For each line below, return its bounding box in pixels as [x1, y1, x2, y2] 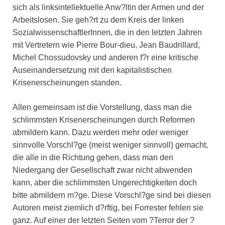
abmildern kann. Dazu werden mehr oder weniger [13, 128, 188, 137]
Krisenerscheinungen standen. [13, 78, 122, 87]
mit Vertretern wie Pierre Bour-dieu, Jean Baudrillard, [13, 41, 200, 50]
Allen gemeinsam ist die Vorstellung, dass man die [13, 103, 192, 112]
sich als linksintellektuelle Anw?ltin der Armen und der [13, 3, 204, 12]
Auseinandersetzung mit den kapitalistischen [13, 66, 172, 75]
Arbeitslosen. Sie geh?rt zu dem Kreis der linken [13, 16, 184, 25]
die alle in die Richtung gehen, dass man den [13, 153, 173, 162]
